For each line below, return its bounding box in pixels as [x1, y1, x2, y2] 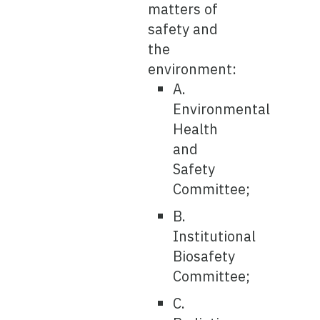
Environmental [173, 99, 271, 119]
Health [173, 119, 219, 139]
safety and [148, 19, 219, 39]
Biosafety [173, 246, 236, 266]
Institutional [173, 226, 256, 246]
